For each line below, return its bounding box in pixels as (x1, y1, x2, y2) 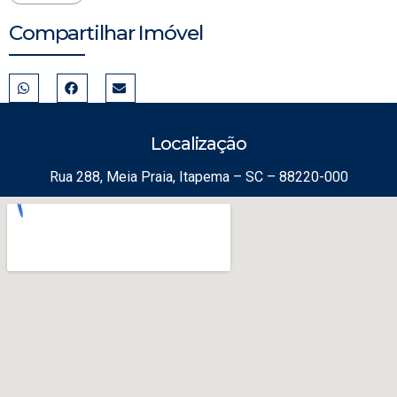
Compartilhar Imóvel (9, 19, 203, 45)
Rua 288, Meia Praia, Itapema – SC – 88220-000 (49, 168, 348, 186)
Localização (151, 133, 246, 155)
